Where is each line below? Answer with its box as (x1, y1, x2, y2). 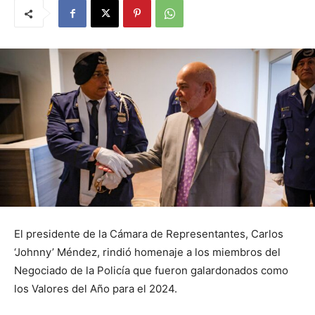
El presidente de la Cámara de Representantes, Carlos (14, 226, 283, 240)
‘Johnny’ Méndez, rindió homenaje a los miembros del (14, 245, 281, 259)
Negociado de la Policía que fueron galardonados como (14, 263, 288, 277)
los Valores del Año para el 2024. (14, 281, 177, 295)
